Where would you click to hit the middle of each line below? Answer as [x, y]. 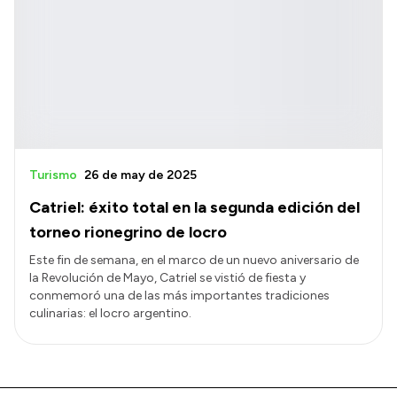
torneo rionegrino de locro [128, 232]
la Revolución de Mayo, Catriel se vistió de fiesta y [167, 277]
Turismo [53, 175]
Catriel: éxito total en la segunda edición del [195, 207]
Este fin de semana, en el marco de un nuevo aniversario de [194, 260]
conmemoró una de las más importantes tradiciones [179, 295]
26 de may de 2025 [140, 175]
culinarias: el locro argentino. [110, 313]
